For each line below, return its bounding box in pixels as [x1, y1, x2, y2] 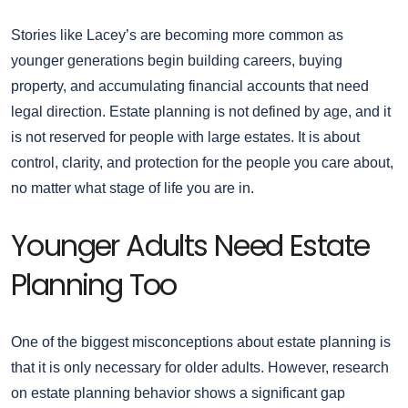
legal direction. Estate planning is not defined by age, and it [11, 104, 391, 120]
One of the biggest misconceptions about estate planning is [11, 333, 391, 350]
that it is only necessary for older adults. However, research [11, 359, 389, 375]
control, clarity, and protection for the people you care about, [11, 155, 393, 171]
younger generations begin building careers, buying [11, 53, 342, 69]
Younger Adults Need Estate [11, 224, 370, 266]
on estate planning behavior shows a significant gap [11, 384, 345, 401]
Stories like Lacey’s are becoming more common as [11, 27, 343, 44]
